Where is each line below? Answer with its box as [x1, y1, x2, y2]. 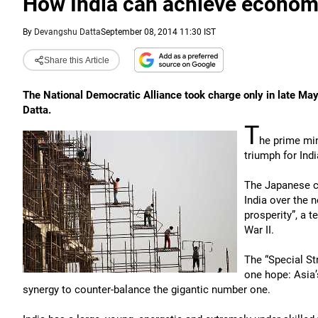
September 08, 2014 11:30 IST [101, 27, 216, 37]
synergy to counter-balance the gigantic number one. [23, 283, 270, 296]
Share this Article [43, 55, 109, 65]
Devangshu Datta [34, 27, 101, 37]
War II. [244, 224, 274, 236]
